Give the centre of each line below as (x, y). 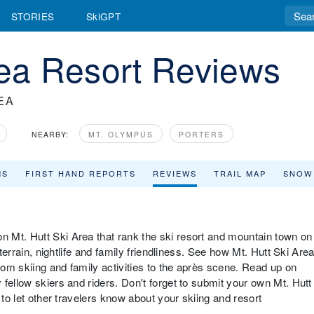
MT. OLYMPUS (121, 134)
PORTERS (202, 134)
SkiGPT (103, 16)
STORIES (33, 16)
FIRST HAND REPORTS (81, 173)
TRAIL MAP (240, 173)
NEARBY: (50, 134)
